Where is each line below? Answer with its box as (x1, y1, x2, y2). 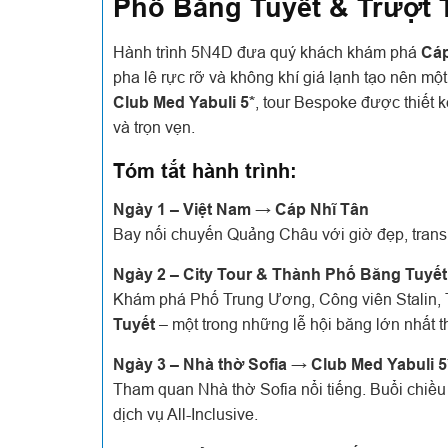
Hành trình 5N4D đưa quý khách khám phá (113, 43, 421, 61)
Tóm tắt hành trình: (113, 159, 297, 183)
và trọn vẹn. (113, 118, 195, 136)
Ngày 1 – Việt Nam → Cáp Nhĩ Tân (113, 200, 369, 219)
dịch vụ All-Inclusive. (113, 405, 258, 423)
